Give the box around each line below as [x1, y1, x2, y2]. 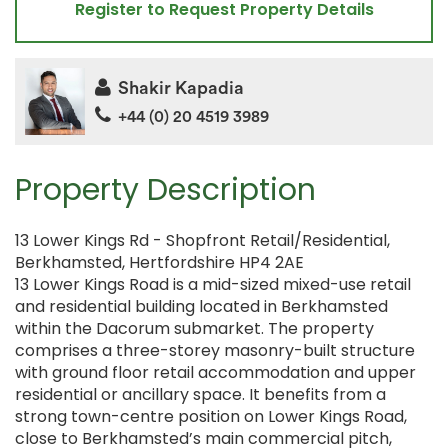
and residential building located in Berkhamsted [15, 295, 388, 319]
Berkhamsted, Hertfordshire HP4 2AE [15, 251, 304, 275]
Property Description [15, 169, 316, 212]
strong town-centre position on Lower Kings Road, [15, 405, 407, 429]
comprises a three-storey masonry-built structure [15, 339, 415, 363]
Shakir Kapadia [118, 78, 244, 97]
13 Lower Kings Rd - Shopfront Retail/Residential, [15, 229, 390, 253]
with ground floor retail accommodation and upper [15, 361, 416, 385]
